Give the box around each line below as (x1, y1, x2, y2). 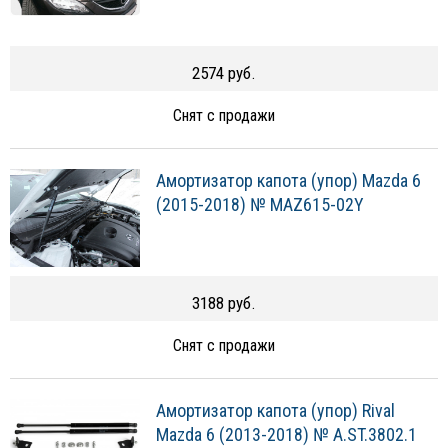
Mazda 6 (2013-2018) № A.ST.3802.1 (156, 424, 417, 446)
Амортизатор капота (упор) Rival (156, 400, 395, 422)
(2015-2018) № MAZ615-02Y (156, 194, 364, 216)
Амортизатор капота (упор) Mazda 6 (156, 170, 421, 192)
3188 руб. (192, 292, 256, 313)
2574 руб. (192, 63, 256, 84)
